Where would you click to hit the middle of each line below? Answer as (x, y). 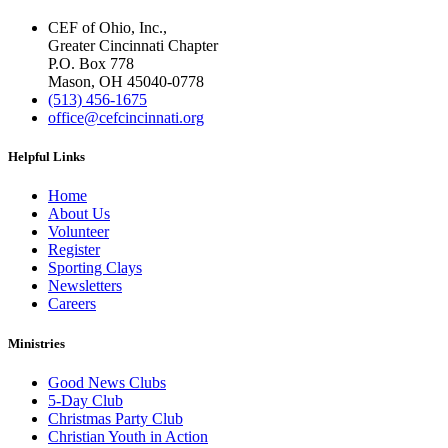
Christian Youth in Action (128, 436)
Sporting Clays (95, 268)
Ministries (36, 343)
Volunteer (78, 232)
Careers (72, 304)
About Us (79, 214)
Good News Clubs (107, 382)
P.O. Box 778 (91, 64)
